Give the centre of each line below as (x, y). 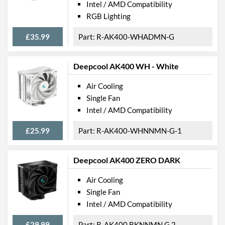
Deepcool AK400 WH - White (126, 66)
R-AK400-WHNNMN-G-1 (139, 130)
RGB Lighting (108, 16)
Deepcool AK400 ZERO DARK (127, 160)
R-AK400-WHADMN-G (135, 36)
